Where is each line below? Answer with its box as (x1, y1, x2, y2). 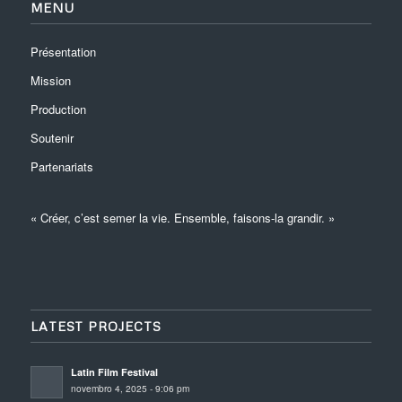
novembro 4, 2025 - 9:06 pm (70, 380, 189, 395)
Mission (30, 71, 71, 89)
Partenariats (30, 157, 93, 175)
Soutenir (30, 128, 74, 146)
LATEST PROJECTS (30, 318, 162, 334)
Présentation (30, 42, 96, 60)
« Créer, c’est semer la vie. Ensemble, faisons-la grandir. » (30, 208, 335, 226)
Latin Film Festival (70, 364, 158, 379)
